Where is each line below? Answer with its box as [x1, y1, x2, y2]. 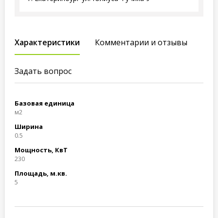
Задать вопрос [15, 66, 72, 76]
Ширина [15, 122, 43, 131]
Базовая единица [15, 99, 74, 108]
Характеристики [15, 37, 80, 48]
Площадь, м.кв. [15, 169, 67, 178]
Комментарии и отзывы [95, 37, 187, 48]
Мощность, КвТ [15, 145, 68, 154]
